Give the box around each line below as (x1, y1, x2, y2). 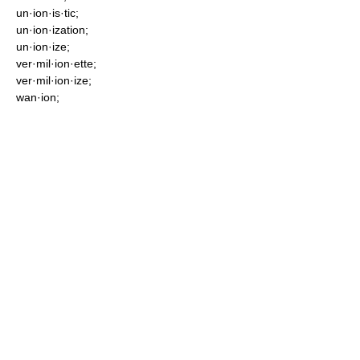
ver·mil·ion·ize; (16, 74, 92, 87)
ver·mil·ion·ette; (16, 57, 96, 70)
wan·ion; (16, 91, 59, 104)
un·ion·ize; (16, 40, 70, 53)
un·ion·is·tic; (16, 6, 79, 19)
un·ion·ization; (16, 23, 88, 36)
